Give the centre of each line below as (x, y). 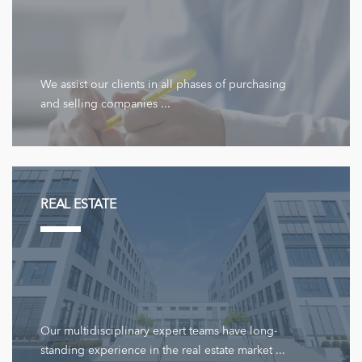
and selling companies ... (105, 105)
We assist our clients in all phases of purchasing (163, 85)
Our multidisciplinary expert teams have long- (159, 332)
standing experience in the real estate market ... (163, 351)
